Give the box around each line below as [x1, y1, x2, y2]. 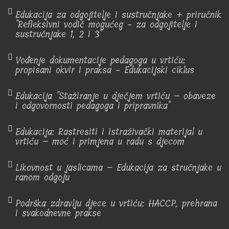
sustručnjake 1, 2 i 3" [15, 27, 102, 42]
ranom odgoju [15, 170, 70, 185]
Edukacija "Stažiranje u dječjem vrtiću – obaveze [15, 88, 216, 104]
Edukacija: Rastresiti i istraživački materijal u [15, 124, 202, 140]
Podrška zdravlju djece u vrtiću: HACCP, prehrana [15, 196, 217, 211]
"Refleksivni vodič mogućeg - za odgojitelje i [15, 17, 197, 32]
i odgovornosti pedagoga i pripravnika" [15, 98, 170, 113]
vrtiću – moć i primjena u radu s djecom [15, 134, 185, 149]
